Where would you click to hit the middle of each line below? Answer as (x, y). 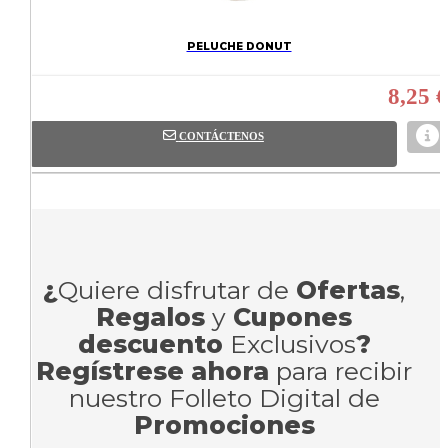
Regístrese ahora (152, 371)
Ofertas (348, 290)
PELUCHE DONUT (239, 46)
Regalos (150, 317)
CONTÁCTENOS (221, 136)
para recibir (340, 371)
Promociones (224, 425)
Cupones (292, 317)
